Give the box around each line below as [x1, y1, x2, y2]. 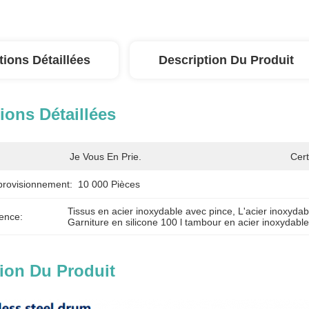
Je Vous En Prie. [70, 151, 141, 162]
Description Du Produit [159, 53, 294, 67]
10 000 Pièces [78, 179, 140, 190]
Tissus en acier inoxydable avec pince [68, 206, 233, 217]
